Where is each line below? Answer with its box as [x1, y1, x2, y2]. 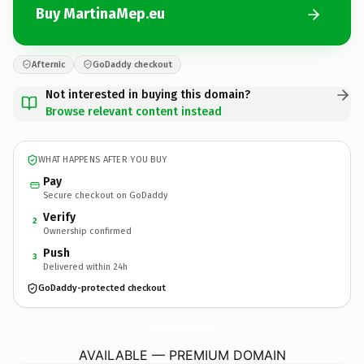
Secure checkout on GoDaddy [43, 189, 167, 201]
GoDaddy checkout [93, 58, 172, 70]
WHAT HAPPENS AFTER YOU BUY [38, 154, 167, 165]
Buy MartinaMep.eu [36, 5, 165, 23]
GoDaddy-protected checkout [38, 283, 166, 293]
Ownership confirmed [43, 225, 132, 236]
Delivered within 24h [43, 261, 128, 272]
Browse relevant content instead [45, 104, 222, 119]
